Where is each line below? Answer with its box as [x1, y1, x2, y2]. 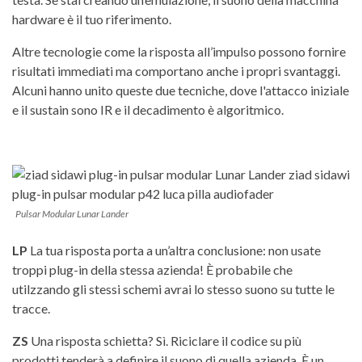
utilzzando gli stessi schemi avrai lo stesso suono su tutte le [12, 280, 335, 297]
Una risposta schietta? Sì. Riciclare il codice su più [28, 332, 301, 348]
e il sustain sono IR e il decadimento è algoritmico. [12, 101, 284, 117]
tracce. [12, 300, 50, 316]
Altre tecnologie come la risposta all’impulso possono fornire [12, 43, 346, 59]
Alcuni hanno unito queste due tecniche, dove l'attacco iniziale [12, 82, 349, 98]
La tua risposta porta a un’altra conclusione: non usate [27, 242, 321, 258]
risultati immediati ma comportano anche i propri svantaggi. [12, 62, 340, 78]
